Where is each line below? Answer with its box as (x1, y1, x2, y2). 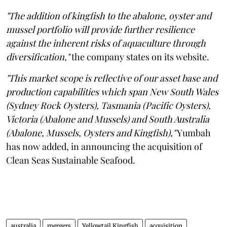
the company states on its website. (69, 50, 209, 63)
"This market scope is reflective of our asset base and (6, 71, 217, 84)
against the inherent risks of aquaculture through (6, 36, 206, 49)
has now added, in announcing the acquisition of (6, 140, 202, 153)
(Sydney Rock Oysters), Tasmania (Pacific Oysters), (6, 99, 211, 111)
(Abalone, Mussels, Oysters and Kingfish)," (6, 126, 175, 139)
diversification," (6, 50, 69, 63)
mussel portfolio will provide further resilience (6, 23, 195, 35)
